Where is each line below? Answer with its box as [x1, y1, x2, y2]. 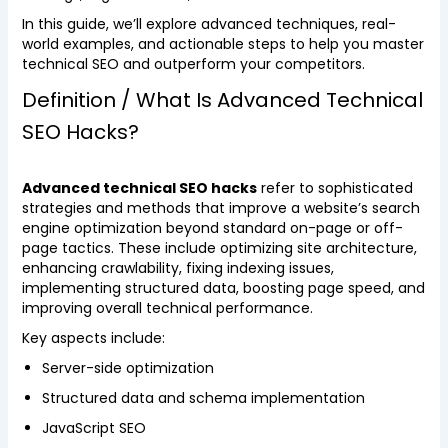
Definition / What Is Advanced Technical [21, 86, 423, 114]
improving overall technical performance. [21, 298, 313, 318]
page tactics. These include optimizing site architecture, [21, 238, 417, 258]
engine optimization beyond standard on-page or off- [21, 218, 403, 238]
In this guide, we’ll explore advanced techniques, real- [21, 14, 396, 34]
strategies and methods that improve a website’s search [21, 198, 420, 218]
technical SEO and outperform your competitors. [21, 54, 365, 74]
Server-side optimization [41, 358, 214, 378]
